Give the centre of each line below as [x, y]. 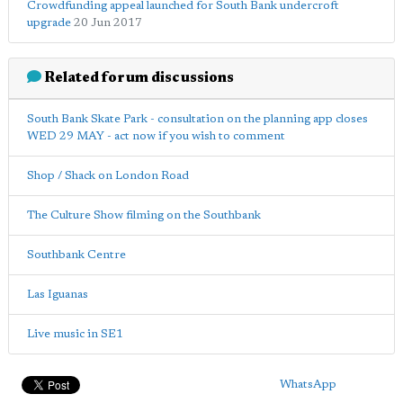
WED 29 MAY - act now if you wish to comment [156, 136]
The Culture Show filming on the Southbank [144, 215]
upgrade [49, 22]
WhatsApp [308, 384]
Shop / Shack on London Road [108, 175]
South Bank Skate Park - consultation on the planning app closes [197, 119]
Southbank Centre [76, 255]
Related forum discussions [138, 78]
